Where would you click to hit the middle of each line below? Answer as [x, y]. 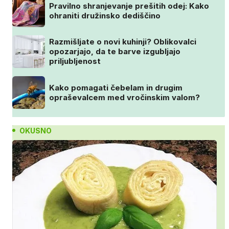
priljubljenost [75, 61]
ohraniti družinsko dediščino [105, 15]
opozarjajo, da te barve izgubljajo [115, 52]
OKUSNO [36, 130]
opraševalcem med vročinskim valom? [124, 97]
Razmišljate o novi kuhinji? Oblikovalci [123, 42]
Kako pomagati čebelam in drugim [116, 87]
